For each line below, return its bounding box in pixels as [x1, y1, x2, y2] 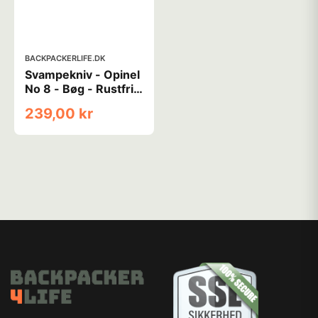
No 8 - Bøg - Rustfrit [25, 81, 138, 96]
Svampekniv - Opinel [25, 67, 140, 82]
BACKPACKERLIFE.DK [25, 53, 105, 63]
